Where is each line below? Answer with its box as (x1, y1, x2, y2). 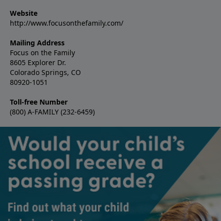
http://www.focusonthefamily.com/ (10, 18, 123, 28)
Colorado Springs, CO (10, 67, 83, 77)
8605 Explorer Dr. (10, 57, 66, 67)
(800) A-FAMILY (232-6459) (10, 107, 95, 116)
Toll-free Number (10, 97, 68, 107)
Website (10, 8, 37, 18)
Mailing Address (10, 37, 65, 47)
